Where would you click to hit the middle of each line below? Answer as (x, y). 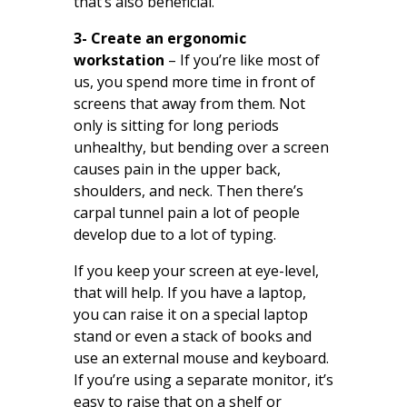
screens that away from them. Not (189, 103)
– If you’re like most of (243, 60)
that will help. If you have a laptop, (189, 292)
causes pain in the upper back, (177, 169)
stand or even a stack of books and (192, 336)
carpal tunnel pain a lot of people (186, 212)
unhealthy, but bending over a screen (201, 147)
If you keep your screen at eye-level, (196, 270)
